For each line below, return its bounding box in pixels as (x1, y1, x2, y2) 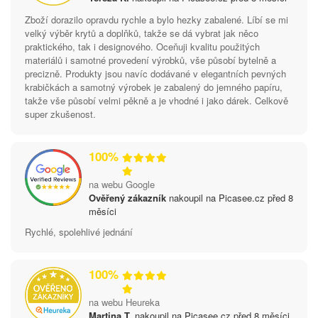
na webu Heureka (89, 295, 160, 309)
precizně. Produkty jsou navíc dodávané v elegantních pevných (25, 66, 286, 80)
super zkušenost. (25, 106, 96, 121)
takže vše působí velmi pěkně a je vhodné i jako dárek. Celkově (25, 93, 288, 107)
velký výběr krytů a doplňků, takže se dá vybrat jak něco (25, 26, 258, 40)
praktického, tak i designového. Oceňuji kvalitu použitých (25, 39, 260, 53)
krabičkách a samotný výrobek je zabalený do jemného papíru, (25, 79, 283, 94)
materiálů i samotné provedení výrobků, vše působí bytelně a (25, 53, 276, 67)
